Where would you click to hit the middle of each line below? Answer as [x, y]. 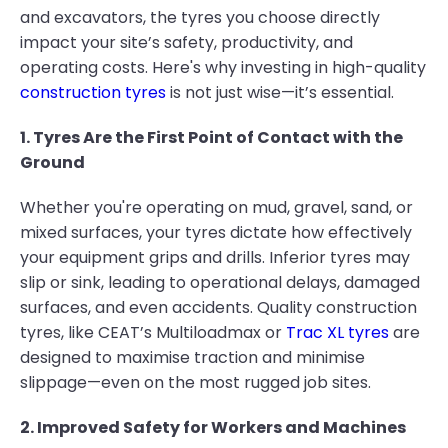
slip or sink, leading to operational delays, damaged [220, 282]
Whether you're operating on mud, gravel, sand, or [216, 207]
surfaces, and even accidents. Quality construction [218, 307]
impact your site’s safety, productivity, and [186, 42]
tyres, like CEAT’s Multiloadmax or [153, 332]
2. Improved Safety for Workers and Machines [213, 427]
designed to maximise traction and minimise [192, 357]
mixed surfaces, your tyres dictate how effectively [216, 232]
